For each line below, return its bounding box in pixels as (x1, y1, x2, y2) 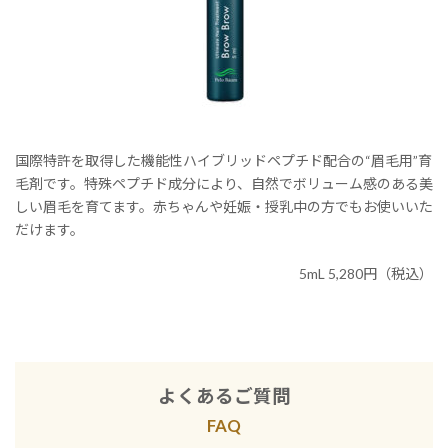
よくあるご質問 (157, 384, 291, 407)
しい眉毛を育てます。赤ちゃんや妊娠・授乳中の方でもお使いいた (15, 197, 433, 215)
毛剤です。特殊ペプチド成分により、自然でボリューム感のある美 (15, 174, 433, 192)
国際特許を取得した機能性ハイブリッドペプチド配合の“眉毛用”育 (15, 151, 432, 169)
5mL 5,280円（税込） (299, 264, 433, 282)
